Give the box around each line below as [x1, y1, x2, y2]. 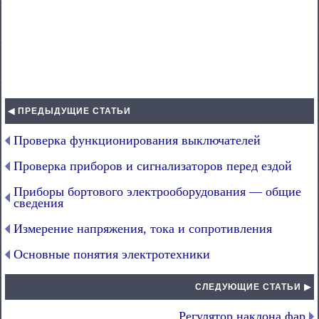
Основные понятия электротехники [14, 247, 210, 261]
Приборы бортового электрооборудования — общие [14, 184, 301, 199]
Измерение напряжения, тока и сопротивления [14, 221, 272, 236]
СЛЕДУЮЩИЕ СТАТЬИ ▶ [195, 282, 311, 292]
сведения [14, 196, 63, 210]
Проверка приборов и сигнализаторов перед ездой [14, 159, 292, 173]
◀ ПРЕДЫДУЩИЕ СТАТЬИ [8, 106, 131, 116]
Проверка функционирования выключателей [14, 133, 261, 147]
